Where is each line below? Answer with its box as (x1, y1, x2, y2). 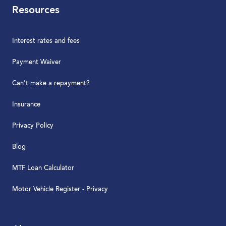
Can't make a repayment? (12, 80, 90, 87)
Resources (12, 6, 60, 16)
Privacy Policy (12, 123, 53, 129)
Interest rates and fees (12, 38, 80, 44)
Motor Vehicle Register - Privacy (12, 186, 108, 193)
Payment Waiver (12, 59, 61, 66)
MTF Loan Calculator (12, 165, 74, 172)
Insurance (12, 101, 40, 108)
